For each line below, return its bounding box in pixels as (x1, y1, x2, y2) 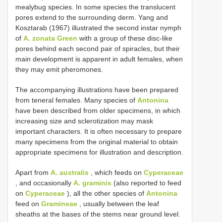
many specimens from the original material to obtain (15, 137, 178, 146)
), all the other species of (65, 189, 146, 197)
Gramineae (41, 199, 77, 208)
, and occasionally (15, 178, 73, 187)
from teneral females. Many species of (15, 96, 137, 104)
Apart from (15, 168, 51, 176)
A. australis (51, 168, 89, 176)
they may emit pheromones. (15, 65, 103, 73)
